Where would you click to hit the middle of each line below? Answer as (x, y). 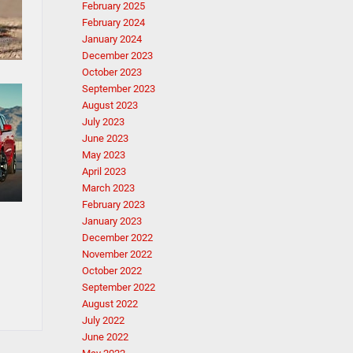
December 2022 (117, 238)
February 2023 (113, 204)
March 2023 (108, 188)
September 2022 (118, 287)
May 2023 (103, 155)
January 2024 (111, 39)
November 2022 (117, 254)
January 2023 (111, 221)
